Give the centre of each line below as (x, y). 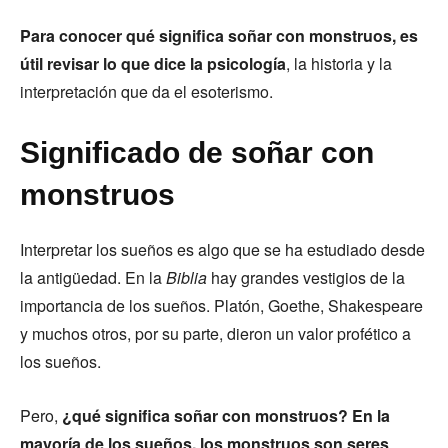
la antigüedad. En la (93, 277)
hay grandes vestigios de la (306, 277)
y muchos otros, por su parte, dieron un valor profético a (215, 333)
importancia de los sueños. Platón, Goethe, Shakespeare (221, 305)
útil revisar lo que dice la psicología (153, 63)
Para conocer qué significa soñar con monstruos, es (219, 35)
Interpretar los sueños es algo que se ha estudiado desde (222, 249)
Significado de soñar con (197, 152)
